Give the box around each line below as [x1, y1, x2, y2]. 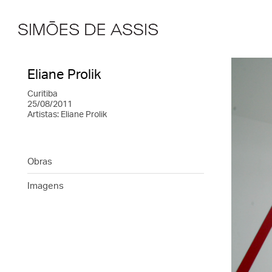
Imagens [27, 180, 64, 191]
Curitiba [27, 88, 58, 98]
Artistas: [27, 109, 61, 119]
